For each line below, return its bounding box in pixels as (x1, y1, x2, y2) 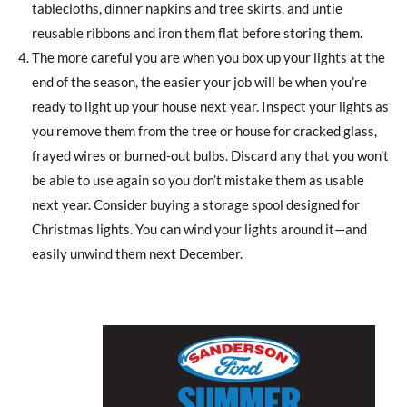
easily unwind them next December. (32, 245, 243, 263)
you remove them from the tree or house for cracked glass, (32, 123, 377, 140)
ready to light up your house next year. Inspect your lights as (32, 98, 389, 115)
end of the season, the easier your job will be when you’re (32, 74, 367, 91)
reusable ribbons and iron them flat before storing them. (32, 25, 362, 42)
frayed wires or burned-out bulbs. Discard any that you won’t (32, 147, 389, 164)
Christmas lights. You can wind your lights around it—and (32, 221, 367, 238)
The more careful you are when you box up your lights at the (32, 49, 385, 66)
